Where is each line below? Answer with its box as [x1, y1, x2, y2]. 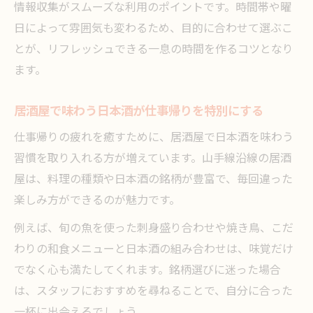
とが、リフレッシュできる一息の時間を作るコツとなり [14, 41, 293, 59]
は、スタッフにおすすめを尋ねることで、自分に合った [14, 282, 293, 301]
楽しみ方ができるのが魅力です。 [14, 191, 180, 210]
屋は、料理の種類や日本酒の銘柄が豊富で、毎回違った [14, 170, 293, 189]
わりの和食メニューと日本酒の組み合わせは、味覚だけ [14, 240, 293, 259]
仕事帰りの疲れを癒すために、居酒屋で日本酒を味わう [14, 129, 293, 147]
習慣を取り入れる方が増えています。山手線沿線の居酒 [14, 150, 291, 168]
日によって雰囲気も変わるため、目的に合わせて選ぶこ [14, 20, 293, 38]
